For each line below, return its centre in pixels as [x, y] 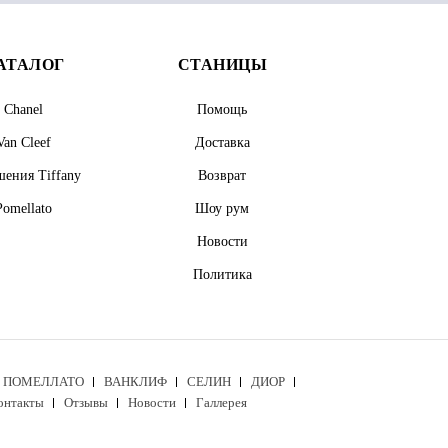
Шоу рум [222, 208]
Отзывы [86, 402]
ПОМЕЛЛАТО [43, 381]
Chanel [23, 109]
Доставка [222, 142]
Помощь [222, 109]
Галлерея [221, 402]
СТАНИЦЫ [222, 64]
